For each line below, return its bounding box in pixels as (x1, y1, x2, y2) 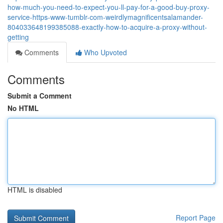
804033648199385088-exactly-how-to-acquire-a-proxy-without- (7, 22, 207, 32)
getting (7, 32, 29, 42)
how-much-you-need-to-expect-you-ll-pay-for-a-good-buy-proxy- (7, 2, 210, 12)
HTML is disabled (7, 185, 62, 195)
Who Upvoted (82, 47, 127, 57)
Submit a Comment (7, 91, 72, 101)
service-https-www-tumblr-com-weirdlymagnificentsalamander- (7, 12, 203, 22)
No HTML (7, 103, 39, 113)
